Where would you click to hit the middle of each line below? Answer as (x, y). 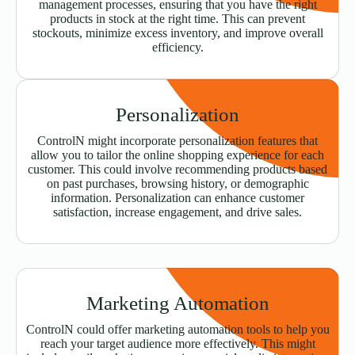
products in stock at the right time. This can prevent (177, 19)
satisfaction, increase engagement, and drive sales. (177, 212)
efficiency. (177, 48)
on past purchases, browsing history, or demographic (177, 184)
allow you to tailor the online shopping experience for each (177, 155)
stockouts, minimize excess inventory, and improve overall (177, 33)
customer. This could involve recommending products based (177, 170)
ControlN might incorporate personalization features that (177, 141)
